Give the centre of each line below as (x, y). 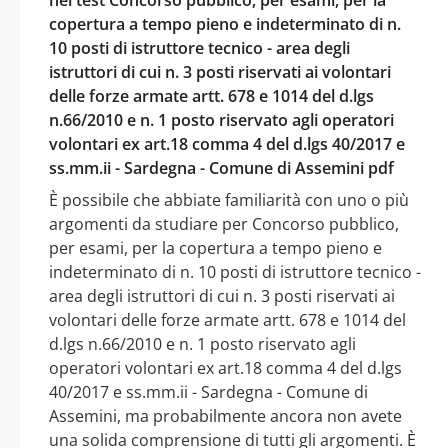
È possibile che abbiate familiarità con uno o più (229, 199)
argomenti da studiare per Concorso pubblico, (224, 223)
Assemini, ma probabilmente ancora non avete (225, 415)
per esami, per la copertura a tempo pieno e (215, 247)
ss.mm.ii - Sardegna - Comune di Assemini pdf (221, 167)
